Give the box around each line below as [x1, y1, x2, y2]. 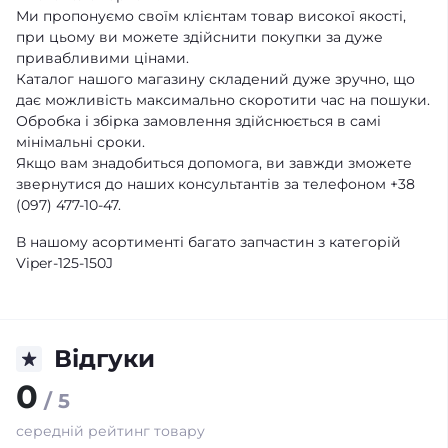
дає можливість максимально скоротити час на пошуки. [16, 91, 430, 109]
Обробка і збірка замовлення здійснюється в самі [16, 112, 381, 130]
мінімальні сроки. [16, 133, 145, 151]
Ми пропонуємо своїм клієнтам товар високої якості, [16, 7, 406, 25]
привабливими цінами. [16, 49, 189, 67]
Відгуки [54, 344, 155, 373]
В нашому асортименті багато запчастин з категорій [16, 233, 401, 251]
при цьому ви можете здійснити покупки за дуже [16, 28, 383, 46]
